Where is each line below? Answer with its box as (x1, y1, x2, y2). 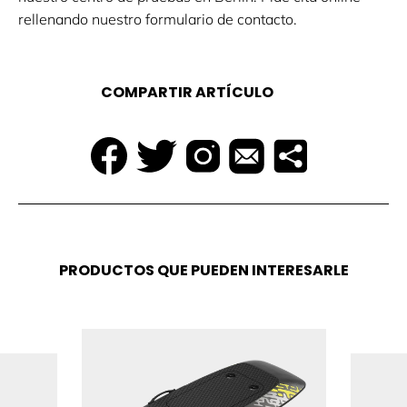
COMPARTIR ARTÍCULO (100, 82, 273, 104)
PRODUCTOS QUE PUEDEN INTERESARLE (58, 260, 349, 282)
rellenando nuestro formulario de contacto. (18, 10, 297, 29)
